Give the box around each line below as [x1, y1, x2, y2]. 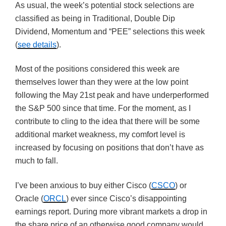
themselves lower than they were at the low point [15, 78, 188, 87]
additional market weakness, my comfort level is [15, 130, 185, 139]
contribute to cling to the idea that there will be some [15, 117, 200, 126]
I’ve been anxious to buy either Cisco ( [15, 181, 151, 190]
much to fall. [15, 156, 58, 165]
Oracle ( [15, 194, 43, 203]
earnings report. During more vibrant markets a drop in [15, 207, 207, 216]
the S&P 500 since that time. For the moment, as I [15, 104, 191, 113]
